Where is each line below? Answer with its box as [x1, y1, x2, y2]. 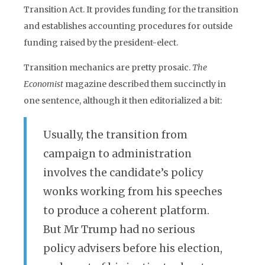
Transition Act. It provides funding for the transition [24, 4, 238, 15]
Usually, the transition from [43, 128, 188, 141]
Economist [24, 79, 63, 89]
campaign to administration [43, 147, 192, 160]
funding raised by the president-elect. [24, 37, 178, 48]
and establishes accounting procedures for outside [24, 21, 232, 31]
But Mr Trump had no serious [43, 223, 195, 236]
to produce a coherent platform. [43, 204, 209, 217]
